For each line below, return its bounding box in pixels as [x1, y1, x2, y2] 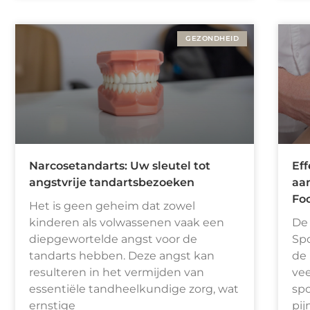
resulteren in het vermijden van [29, 265, 204, 279]
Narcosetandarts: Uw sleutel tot [29, 158, 210, 172]
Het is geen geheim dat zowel [29, 199, 195, 212]
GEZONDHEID [185, 34, 239, 44]
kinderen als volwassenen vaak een [29, 215, 224, 229]
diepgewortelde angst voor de [29, 232, 197, 246]
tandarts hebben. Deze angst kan [29, 248, 215, 262]
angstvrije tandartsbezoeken [29, 175, 194, 189]
